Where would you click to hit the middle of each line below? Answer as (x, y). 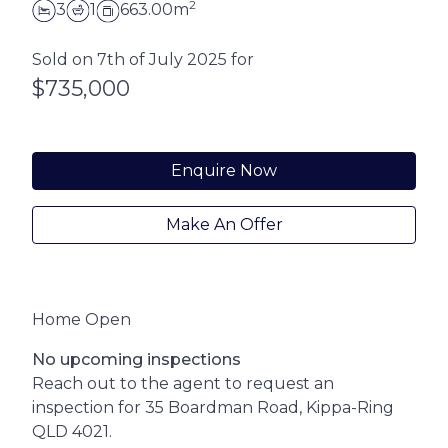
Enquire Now (224, 170)
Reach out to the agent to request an (183, 383)
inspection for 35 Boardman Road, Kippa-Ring (213, 407)
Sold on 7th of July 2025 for (143, 59)
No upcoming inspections (136, 359)
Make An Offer (224, 224)
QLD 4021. (72, 431)
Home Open (81, 319)
